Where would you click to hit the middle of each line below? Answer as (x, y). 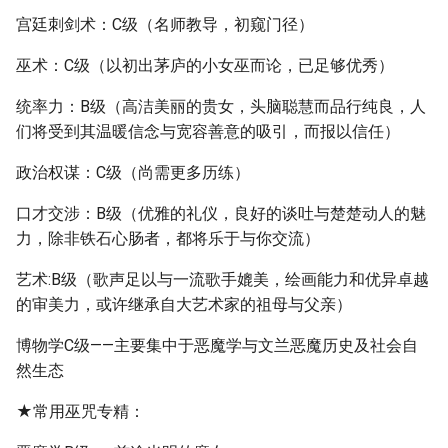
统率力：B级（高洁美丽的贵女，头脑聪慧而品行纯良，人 (221, 106)
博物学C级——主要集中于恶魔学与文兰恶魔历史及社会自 (217, 345)
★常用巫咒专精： (80, 411)
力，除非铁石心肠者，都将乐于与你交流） (168, 238)
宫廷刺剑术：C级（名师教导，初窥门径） (165, 24)
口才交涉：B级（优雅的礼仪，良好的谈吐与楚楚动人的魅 (221, 213)
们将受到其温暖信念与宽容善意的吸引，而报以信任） (208, 131)
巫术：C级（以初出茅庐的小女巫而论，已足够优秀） (205, 65)
